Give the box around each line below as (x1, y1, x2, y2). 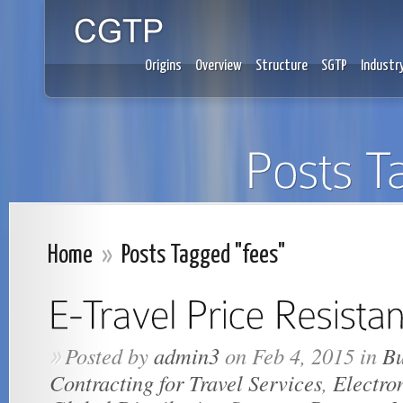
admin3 (154, 341, 219, 371)
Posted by (65, 341, 154, 371)
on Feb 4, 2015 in (219, 341, 382, 371)
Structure (255, 58, 308, 74)
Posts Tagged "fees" (117, 244, 285, 268)
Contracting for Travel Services (49, 368, 322, 398)
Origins (145, 58, 182, 74)
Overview (195, 58, 242, 74)
